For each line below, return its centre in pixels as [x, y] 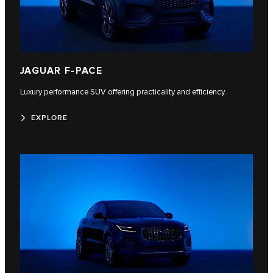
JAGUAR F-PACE [62, 71]
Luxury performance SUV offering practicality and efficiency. [123, 92]
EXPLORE [50, 118]
